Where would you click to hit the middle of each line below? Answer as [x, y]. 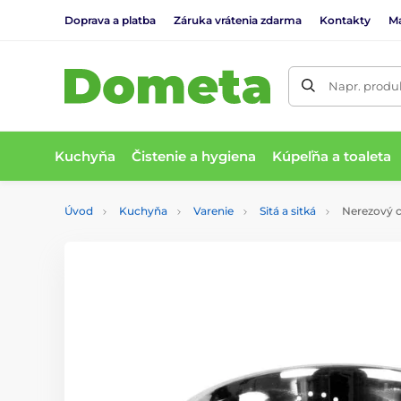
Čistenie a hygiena [194, 156]
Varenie [213, 211]
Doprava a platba [110, 20]
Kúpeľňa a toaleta [332, 156]
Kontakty [345, 20]
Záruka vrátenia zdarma [238, 20]
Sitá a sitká [288, 211]
